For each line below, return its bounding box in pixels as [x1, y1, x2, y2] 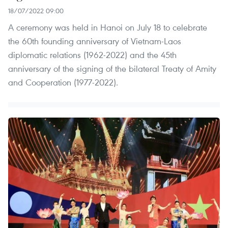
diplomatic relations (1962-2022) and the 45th [8, 48, 177, 61]
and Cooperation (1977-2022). [8, 76, 118, 88]
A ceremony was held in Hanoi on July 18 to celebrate [8, 21, 207, 33]
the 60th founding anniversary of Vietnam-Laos [8, 35, 181, 47]
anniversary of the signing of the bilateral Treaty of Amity [8, 62, 216, 74]
